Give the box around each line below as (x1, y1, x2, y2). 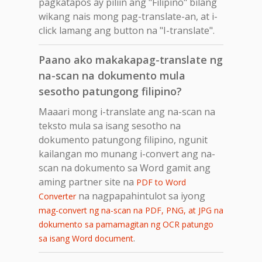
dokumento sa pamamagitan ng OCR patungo (39, 218, 213, 230)
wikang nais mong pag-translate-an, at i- (39, 9, 218, 23)
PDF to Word (136, 176, 186, 188)
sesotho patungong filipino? (39, 84, 182, 98)
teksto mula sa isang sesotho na (39, 119, 181, 132)
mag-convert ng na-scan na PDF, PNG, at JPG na (39, 204, 223, 216)
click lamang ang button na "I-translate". (39, 23, 215, 37)
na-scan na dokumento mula (39, 68, 185, 82)
